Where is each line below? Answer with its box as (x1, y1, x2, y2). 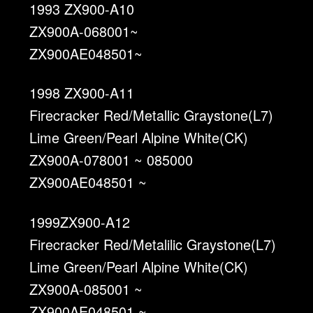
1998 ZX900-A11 (29, 82, 135, 103)
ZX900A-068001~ (29, 20, 139, 41)
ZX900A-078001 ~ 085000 (29, 150, 194, 170)
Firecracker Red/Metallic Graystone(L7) (29, 105, 274, 126)
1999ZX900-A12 (29, 211, 131, 232)
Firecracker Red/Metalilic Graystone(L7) (29, 233, 277, 254)
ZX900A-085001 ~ (29, 278, 143, 299)
